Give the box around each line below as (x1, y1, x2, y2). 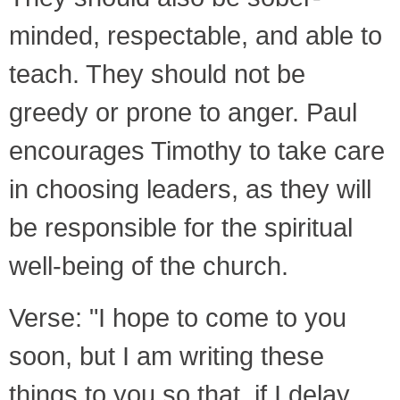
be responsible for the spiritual (9, 213, 353, 243)
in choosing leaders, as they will (9, 175, 371, 204)
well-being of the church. (9, 252, 288, 281)
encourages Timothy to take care (9, 137, 385, 166)
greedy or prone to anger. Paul (9, 98, 357, 128)
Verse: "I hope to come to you (9, 303, 346, 332)
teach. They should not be (9, 60, 305, 89)
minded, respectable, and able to (9, 21, 382, 51)
